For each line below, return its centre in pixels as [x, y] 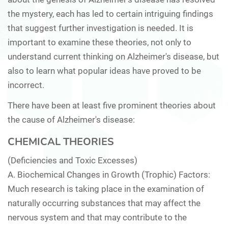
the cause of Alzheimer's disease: [71, 119]
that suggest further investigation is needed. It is [101, 28]
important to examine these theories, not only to [99, 42]
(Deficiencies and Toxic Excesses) [73, 160]
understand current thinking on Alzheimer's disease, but [113, 56]
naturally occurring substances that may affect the [104, 203]
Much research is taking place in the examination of [106, 189]
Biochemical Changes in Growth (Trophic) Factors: [113, 174]
